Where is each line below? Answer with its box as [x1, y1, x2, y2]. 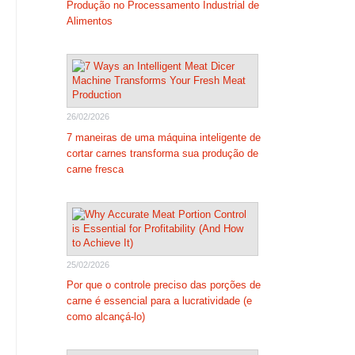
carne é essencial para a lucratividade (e [66, 295, 252, 307]
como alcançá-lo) [66, 311, 145, 323]
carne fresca [66, 162, 124, 175]
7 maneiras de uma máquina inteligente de [66, 131, 261, 143]
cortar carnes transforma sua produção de [66, 147, 258, 159]
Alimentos [66, 15, 113, 27]
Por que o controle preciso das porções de [66, 279, 261, 291]
